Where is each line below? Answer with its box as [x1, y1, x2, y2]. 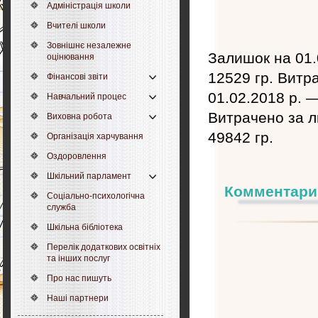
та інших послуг [47, 253, 110, 263]
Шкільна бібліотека [47, 222, 123, 232]
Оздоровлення [47, 151, 106, 161]
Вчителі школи [47, 21, 106, 31]
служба [47, 202, 76, 212]
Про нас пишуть [47, 273, 111, 283]
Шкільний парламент [47, 171, 131, 181]
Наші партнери [47, 293, 109, 303]
